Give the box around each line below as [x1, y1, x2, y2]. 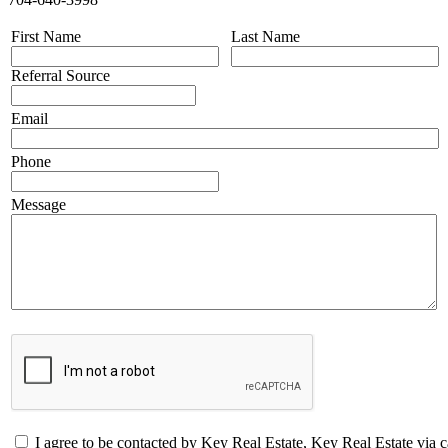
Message [11, 195, 66, 213]
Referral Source [11, 66, 110, 84]
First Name [11, 27, 81, 45]
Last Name [231, 27, 300, 45]
